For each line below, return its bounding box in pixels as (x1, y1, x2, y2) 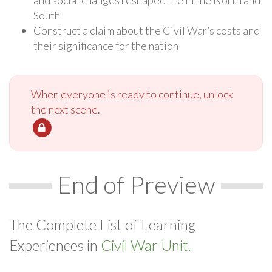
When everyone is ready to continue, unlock (31, 87, 233, 101)
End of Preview (57, 169, 215, 199)
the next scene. (31, 102, 100, 116)
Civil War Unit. (101, 236, 191, 254)
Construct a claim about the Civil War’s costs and (33, 23, 260, 37)
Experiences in (9, 236, 101, 254)
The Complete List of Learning (9, 215, 195, 233)
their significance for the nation (33, 38, 178, 52)
